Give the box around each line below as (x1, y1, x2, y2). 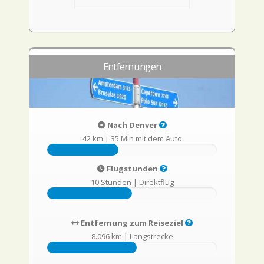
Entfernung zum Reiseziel (79, 217, 185, 228)
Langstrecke (129, 231, 173, 242)
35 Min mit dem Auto (110, 133, 182, 144)
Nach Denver (105, 120, 159, 130)
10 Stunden (90, 177, 131, 187)
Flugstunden (104, 163, 160, 174)
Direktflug (138, 177, 174, 187)
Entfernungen (103, 60, 161, 73)
